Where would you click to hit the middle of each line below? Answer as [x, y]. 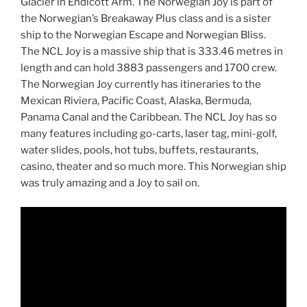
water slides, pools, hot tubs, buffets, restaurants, [139, 150]
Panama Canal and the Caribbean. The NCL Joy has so [149, 117]
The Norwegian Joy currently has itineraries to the [141, 84]
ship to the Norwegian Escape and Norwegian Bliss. [143, 35]
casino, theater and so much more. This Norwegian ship [153, 167]
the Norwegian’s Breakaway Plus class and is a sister [146, 19]
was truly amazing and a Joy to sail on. [110, 183]
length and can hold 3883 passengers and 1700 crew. [149, 68]
